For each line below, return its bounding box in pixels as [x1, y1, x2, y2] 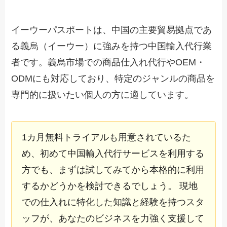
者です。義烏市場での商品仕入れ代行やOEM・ [11, 57, 206, 68]
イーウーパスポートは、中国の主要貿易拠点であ [11, 25, 212, 35]
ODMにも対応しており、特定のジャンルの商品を [11, 73, 215, 84]
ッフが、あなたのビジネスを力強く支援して [22, 213, 205, 224]
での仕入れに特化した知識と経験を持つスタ [22, 197, 205, 208]
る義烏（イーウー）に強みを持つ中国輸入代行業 [11, 41, 212, 52]
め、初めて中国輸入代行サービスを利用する [22, 148, 205, 159]
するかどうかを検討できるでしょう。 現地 [22, 181, 198, 192]
